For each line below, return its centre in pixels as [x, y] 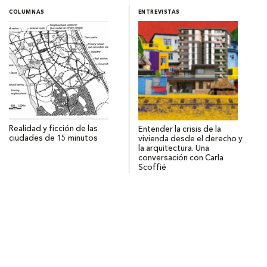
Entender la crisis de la [179, 129]
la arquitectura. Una [173, 148]
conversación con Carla [181, 158]
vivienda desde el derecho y [190, 139]
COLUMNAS [27, 13]
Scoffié [152, 167]
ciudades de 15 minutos [53, 138]
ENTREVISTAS [159, 13]
